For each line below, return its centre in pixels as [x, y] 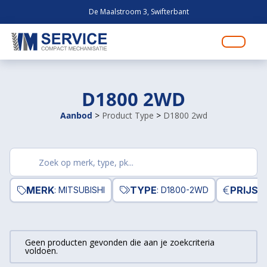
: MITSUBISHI [80, 190]
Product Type [128, 115]
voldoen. [41, 251]
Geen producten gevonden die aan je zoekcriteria [120, 242]
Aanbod [76, 115]
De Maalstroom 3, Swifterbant [138, 12]
